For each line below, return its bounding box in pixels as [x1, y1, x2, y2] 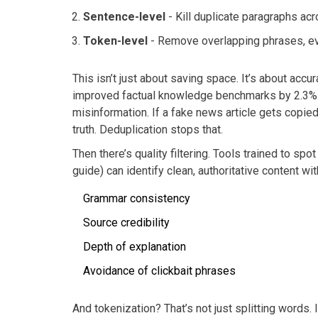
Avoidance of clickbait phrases [83, 263, 236, 278]
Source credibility [83, 215, 170, 229]
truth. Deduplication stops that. [72, 122, 223, 136]
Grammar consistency [83, 191, 190, 205]
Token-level [83, 33, 148, 48]
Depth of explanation [83, 239, 186, 253]
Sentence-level [83, 9, 165, 23]
